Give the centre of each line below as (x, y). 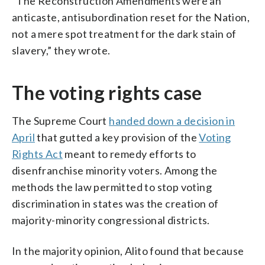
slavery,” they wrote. (61, 50)
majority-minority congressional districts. (111, 220)
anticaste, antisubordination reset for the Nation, (131, 17)
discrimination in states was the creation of (115, 203)
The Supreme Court (61, 120)
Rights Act (38, 153)
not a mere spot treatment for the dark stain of (124, 33)
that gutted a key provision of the (117, 137)
